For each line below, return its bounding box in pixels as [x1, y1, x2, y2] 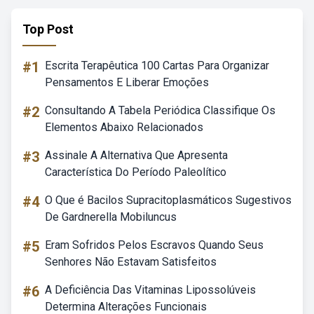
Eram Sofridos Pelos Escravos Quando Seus [45, 238, 264, 252]
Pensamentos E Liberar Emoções [45, 76, 209, 89]
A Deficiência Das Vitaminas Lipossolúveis [45, 283, 256, 296]
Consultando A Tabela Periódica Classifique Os [45, 104, 275, 117]
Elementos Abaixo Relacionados [45, 121, 203, 134]
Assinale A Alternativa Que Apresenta [45, 149, 228, 162]
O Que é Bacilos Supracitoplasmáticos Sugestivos [45, 193, 292, 207]
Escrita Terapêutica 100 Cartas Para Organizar [45, 59, 269, 72]
